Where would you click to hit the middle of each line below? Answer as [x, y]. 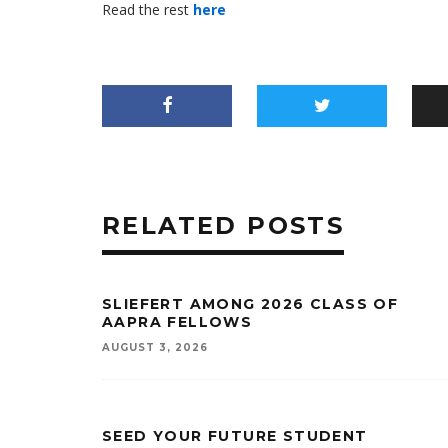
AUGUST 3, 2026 [155, 347]
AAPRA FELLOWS [177, 322]
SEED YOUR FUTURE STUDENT [235, 436]
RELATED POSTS [223, 225]
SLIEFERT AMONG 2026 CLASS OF [250, 304]
